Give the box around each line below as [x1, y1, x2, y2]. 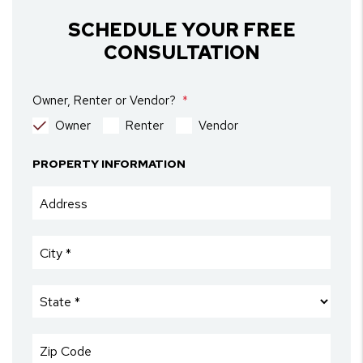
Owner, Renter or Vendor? [32, 92, 176, 109]
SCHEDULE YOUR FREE [67, 17, 296, 42]
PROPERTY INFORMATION [32, 156, 186, 171]
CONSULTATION [103, 40, 260, 65]
